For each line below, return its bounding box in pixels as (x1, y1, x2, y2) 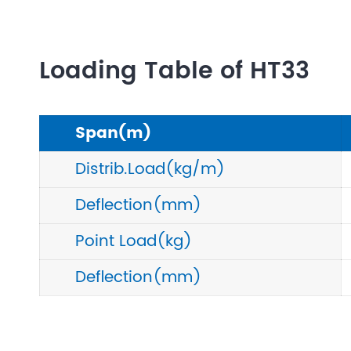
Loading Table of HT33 (39, 52, 309, 92)
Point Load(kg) (75, 229, 192, 255)
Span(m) (75, 121, 151, 147)
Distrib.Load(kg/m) (75, 157, 225, 183)
